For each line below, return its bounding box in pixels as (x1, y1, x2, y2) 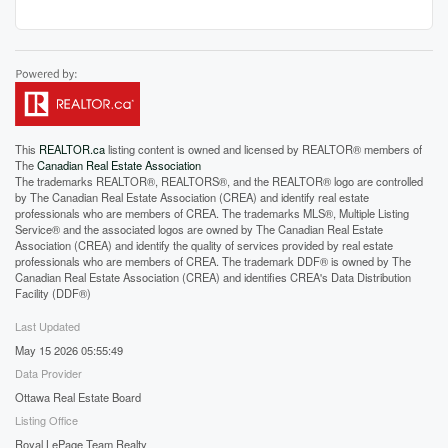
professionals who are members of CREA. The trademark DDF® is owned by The (15, 252, 411, 269)
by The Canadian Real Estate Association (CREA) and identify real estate (15, 188, 369, 205)
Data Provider (15, 364, 82, 381)
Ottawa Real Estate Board (15, 388, 141, 405)
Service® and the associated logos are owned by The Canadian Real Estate (15, 220, 383, 237)
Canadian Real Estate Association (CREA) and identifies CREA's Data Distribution (15, 268, 411, 285)
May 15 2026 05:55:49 (15, 341, 123, 358)
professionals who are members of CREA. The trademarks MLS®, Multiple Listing (15, 204, 409, 221)
